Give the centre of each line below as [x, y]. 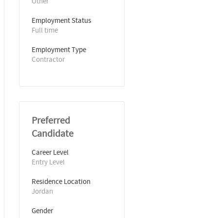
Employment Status [61, 20]
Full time [45, 30]
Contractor [48, 59]
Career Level [50, 152]
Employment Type [59, 49]
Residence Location [61, 181]
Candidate [53, 133]
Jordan [42, 191]
